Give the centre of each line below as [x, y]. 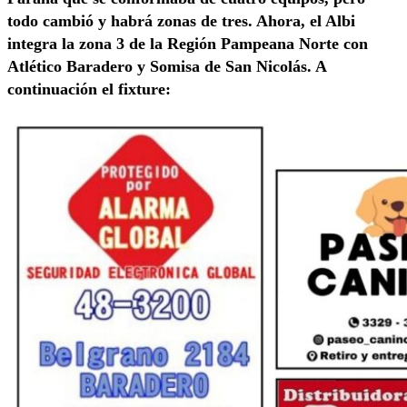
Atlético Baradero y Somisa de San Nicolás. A [167, 67]
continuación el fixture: [89, 89]
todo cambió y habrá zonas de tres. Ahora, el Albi [181, 21]
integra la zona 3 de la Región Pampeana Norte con [188, 44]
